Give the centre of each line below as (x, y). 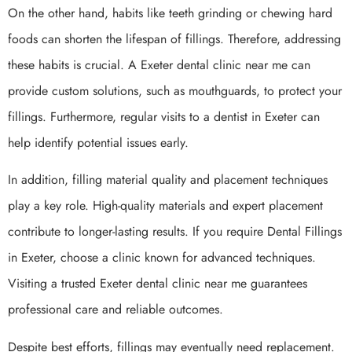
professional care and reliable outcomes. (115, 310)
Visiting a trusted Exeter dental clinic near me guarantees (158, 284)
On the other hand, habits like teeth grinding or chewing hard (170, 13)
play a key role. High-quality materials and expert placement (165, 206)
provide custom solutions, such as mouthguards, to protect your (175, 91)
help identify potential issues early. (98, 143)
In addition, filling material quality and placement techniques (168, 180)
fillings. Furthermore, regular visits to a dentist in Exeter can (164, 117)
